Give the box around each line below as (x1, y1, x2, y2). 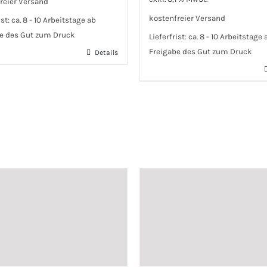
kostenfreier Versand (149, 13, 225, 23)
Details (95, 48, 118, 57)
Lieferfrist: (149, 32, 188, 42)
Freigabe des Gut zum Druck (149, 47, 252, 57)
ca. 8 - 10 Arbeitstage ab (11, 15, 96, 25)
